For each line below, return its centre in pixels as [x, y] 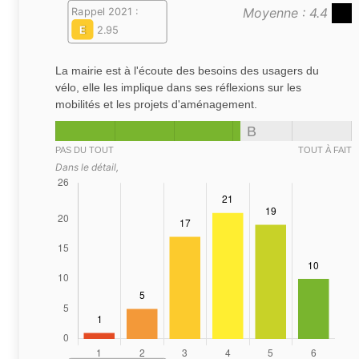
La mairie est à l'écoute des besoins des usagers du [187, 71]
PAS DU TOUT [85, 150]
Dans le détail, [87, 167]
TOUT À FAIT [325, 150]
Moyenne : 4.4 [287, 13]
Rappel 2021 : [105, 12]
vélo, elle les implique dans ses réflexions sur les [178, 87]
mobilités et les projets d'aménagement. [156, 104]
